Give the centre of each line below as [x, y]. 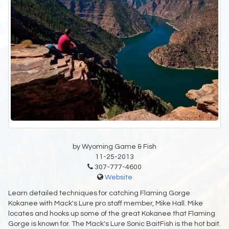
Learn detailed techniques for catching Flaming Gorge [99, 193]
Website [118, 178]
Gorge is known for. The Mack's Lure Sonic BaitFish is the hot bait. [114, 224]
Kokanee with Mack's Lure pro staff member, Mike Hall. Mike [106, 204]
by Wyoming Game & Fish [114, 147]
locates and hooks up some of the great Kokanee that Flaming [112, 214]
